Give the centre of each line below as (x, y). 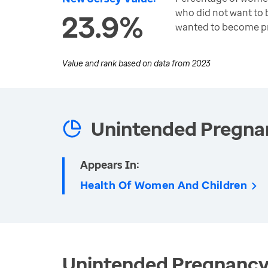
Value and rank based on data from (127, 63)
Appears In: (110, 165)
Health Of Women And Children (164, 185)
